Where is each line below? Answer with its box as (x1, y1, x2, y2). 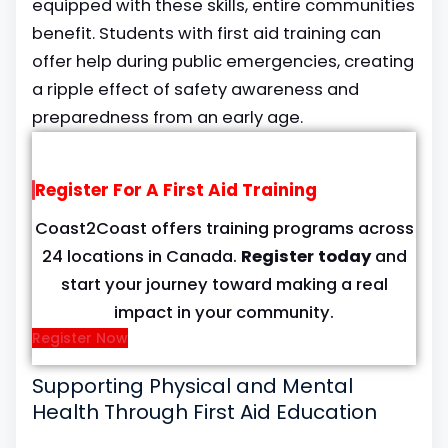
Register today (240, 245, 371, 268)
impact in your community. (114, 301, 334, 324)
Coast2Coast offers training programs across (34, 217, 414, 240)
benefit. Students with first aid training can (32, 22, 381, 45)
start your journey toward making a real (60, 273, 388, 296)
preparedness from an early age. (32, 106, 303, 129)
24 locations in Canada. (41, 245, 241, 268)
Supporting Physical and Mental (32, 372, 353, 400)
